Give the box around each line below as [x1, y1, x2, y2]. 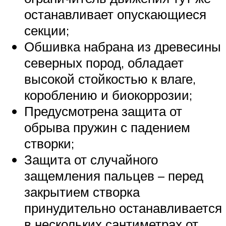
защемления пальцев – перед [24, 167, 203, 184]
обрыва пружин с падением [24, 119, 190, 136]
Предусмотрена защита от [24, 103, 182, 120]
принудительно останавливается [24, 200, 222, 216]
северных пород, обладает [24, 54, 184, 71]
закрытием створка [24, 184, 140, 200]
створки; [24, 135, 74, 152]
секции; [24, 22, 69, 39]
